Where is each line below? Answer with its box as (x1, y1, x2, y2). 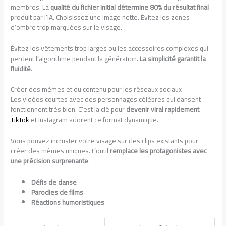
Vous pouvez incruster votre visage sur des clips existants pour (11, 134, 199, 148)
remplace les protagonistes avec (110, 144, 207, 158)
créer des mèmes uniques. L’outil (11, 144, 110, 158)
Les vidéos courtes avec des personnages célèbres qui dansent (11, 93, 201, 106)
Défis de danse (31, 176, 77, 189)
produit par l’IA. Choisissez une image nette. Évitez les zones (11, 10, 190, 24)
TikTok (11, 113, 30, 127)
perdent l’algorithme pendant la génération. (11, 51, 140, 65)
